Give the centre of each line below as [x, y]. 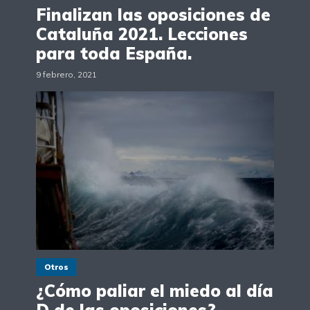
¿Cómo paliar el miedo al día [155, 291]
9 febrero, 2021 [66, 74]
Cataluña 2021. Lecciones [142, 34]
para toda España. [114, 53]
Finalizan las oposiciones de [153, 14]
